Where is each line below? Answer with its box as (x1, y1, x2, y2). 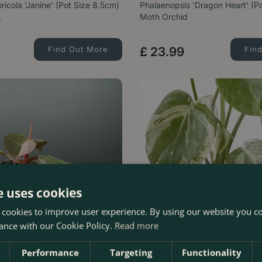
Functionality (182, 246, 242, 258)
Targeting (110, 246, 152, 258)
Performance (21, 246, 79, 258)
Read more (115, 219, 158, 232)
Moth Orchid (139, 12, 188, 22)
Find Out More (47, 44, 108, 54)
